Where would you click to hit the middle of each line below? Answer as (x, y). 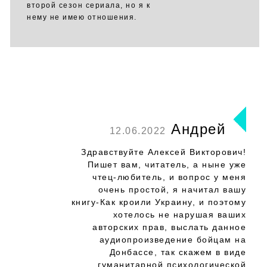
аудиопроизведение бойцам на (173, 240)
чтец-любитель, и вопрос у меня (169, 177)
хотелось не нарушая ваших (179, 215)
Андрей (195, 129)
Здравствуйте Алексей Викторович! (164, 152)
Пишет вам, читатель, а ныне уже (167, 164)
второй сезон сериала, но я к (89, 5)
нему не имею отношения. (82, 17)
